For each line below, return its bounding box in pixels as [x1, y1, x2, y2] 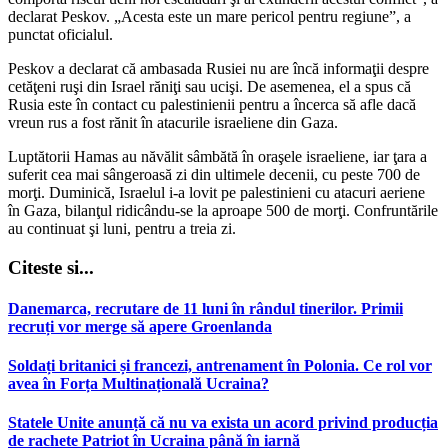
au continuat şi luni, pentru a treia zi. [8, 219, 236, 237]
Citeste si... [8, 256, 94, 278]
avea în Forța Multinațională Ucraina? [8, 375, 269, 393]
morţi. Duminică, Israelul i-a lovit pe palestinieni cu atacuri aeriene [8, 183, 425, 201]
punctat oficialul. [8, 25, 113, 43]
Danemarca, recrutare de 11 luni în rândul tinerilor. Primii [8, 299, 403, 317]
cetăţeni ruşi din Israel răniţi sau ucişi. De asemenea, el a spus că [8, 77, 411, 95]
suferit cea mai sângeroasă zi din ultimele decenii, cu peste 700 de [8, 165, 420, 183]
